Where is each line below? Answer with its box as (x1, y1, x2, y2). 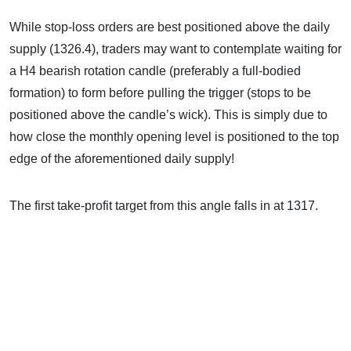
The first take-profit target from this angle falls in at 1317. (9, 199, 318, 212)
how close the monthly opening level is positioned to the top (9, 130, 339, 143)
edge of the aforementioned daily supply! (9, 152, 234, 165)
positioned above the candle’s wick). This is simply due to (9, 108, 327, 121)
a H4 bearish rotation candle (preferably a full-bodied (9, 64, 301, 78)
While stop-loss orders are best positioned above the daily (9, 20, 330, 34)
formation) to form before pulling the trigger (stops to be (9, 86, 311, 100)
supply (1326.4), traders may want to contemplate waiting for (9, 42, 342, 56)
